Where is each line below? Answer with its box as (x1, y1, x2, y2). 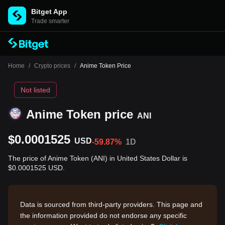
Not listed (21, 86, 50, 94)
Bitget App (31, 8, 67, 16)
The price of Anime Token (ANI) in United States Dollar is (8, 154, 187, 162)
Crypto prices (34, 62, 70, 69)
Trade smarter (31, 18, 69, 25)
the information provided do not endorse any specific (20, 211, 187, 219)
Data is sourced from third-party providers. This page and (20, 200, 202, 208)
